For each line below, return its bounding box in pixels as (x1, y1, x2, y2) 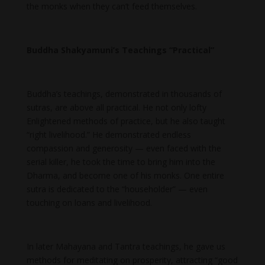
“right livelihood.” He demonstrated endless (26, 129, 191, 141)
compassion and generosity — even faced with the (26, 143, 221, 154)
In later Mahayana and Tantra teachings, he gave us (26, 241, 225, 253)
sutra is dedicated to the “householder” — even (26, 183, 208, 195)
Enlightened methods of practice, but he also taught (26, 115, 225, 127)
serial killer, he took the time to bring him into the (26, 156, 215, 168)
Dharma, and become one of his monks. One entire (26, 170, 224, 182)
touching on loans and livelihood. (26, 197, 152, 209)
